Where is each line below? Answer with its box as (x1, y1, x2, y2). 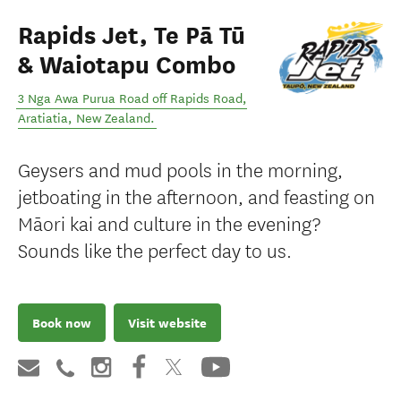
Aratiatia (18, 111, 68, 126)
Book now (32, 313, 91, 332)
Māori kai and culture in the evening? (18, 209, 320, 236)
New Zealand (76, 111, 150, 126)
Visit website (128, 313, 207, 332)
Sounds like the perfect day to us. (18, 235, 292, 263)
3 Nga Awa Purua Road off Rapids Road (18, 91, 243, 107)
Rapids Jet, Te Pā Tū (18, 21, 245, 51)
